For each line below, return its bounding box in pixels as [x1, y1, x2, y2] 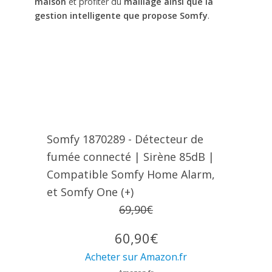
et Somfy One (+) [46, 184, 134, 199]
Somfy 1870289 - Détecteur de [46, 131, 203, 146]
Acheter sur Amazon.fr [85, 250, 187, 263]
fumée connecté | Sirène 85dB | [46, 149, 214, 164]
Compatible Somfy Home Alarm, [46, 166, 215, 182]
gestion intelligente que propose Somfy [34, 10, 208, 22]
